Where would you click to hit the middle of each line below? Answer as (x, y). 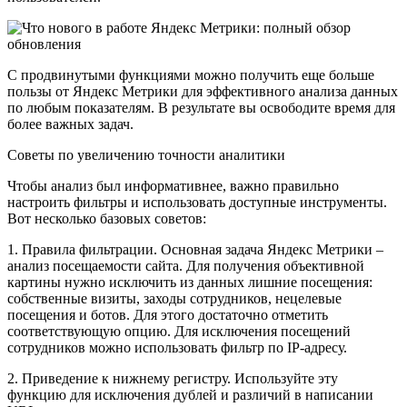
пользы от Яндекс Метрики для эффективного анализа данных (203, 91)
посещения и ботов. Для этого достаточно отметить (168, 314)
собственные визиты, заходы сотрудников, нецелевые (174, 298)
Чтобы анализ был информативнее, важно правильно (173, 185)
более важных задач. (70, 124)
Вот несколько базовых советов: (107, 218)
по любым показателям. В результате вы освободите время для (201, 107)
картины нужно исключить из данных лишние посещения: (190, 282)
